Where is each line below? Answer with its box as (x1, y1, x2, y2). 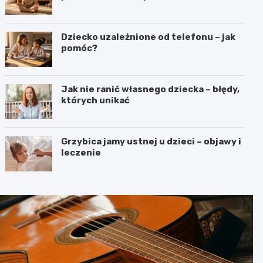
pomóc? (61, 42, 98, 53)
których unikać (61, 95, 130, 106)
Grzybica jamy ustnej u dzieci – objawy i (61, 136, 242, 147)
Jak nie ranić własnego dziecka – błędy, (61, 83, 240, 95)
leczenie (61, 147, 102, 158)
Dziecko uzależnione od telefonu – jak (61, 31, 236, 42)
